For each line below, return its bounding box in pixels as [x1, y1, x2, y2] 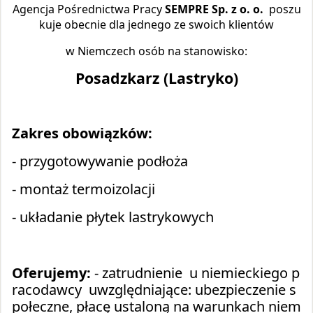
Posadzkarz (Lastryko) [75, 68, 238, 89]
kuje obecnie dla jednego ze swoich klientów [39, 17, 274, 33]
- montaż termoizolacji [12, 180, 155, 199]
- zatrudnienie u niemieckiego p [94, 263, 300, 283]
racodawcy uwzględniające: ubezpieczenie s [12, 280, 296, 300]
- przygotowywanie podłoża [12, 152, 188, 171]
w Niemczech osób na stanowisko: [66, 43, 247, 59]
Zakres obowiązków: [12, 124, 152, 143]
